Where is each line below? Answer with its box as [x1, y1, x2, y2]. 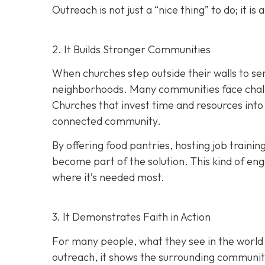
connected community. [52, 114, 161, 128]
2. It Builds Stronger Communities [52, 42, 211, 56]
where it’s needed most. [52, 170, 164, 185]
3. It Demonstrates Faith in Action [52, 210, 211, 224]
